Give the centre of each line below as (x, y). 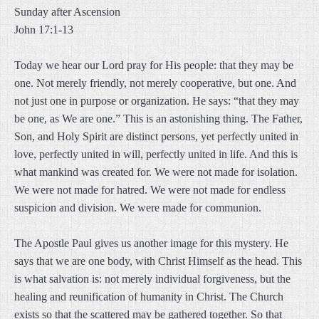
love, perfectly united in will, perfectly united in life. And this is (156, 154)
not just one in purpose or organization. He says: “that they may (157, 101)
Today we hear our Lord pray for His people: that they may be (154, 65)
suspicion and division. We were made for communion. (138, 208)
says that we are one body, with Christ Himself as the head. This (158, 261)
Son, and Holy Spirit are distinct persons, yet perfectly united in (156, 136)
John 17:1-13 (44, 30)
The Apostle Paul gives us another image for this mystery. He (151, 243)
